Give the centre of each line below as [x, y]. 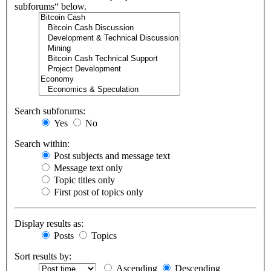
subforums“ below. [51, 7]
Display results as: [49, 224]
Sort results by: [43, 256]
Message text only [87, 168]
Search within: [42, 144]
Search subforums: [50, 111]
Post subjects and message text [111, 156]
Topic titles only [83, 180]
